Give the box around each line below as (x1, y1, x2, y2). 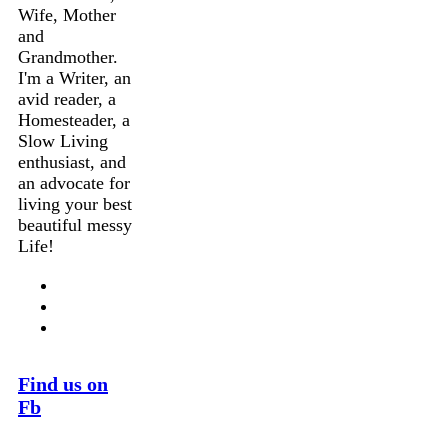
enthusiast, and (18, 151, 126, 172)
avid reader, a (18, 88, 116, 109)
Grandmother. (18, 46, 118, 67)
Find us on (18, 372, 108, 395)
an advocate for (18, 172, 130, 193)
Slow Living (18, 130, 108, 151)
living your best (18, 193, 132, 214)
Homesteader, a (18, 109, 130, 130)
